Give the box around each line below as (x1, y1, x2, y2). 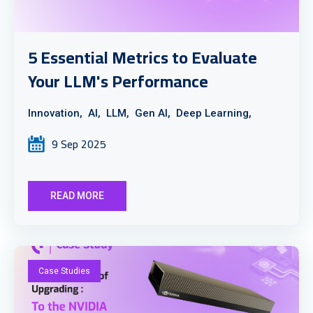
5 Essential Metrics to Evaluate (28, 42, 257, 73)
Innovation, (28, 107, 82, 119)
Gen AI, (135, 107, 170, 119)
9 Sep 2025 (52, 133, 106, 154)
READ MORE (50, 190, 104, 201)
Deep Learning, (176, 107, 252, 119)
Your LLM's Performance (28, 66, 208, 97)
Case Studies (38, 266, 90, 276)
